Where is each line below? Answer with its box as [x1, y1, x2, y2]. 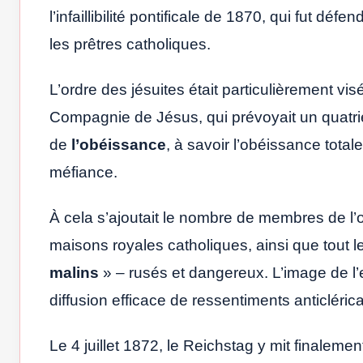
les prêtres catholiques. [49, 35, 211, 53]
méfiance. [49, 163, 117, 181]
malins [49, 263, 99, 281]
